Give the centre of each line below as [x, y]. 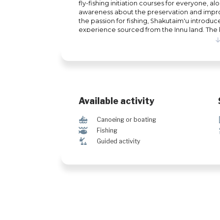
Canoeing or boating [126, 119]
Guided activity [118, 141]
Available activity [117, 101]
